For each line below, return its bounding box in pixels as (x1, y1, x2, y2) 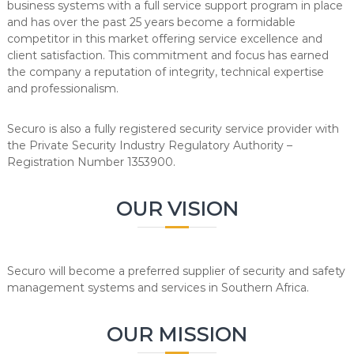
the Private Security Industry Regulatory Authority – (6, 138, 292, 153)
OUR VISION (115, 197, 239, 220)
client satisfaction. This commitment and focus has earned (6, 48, 329, 62)
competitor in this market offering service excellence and (6, 32, 322, 46)
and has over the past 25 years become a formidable (6, 15, 296, 29)
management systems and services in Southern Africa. (6, 281, 309, 295)
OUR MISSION (107, 322, 247, 346)
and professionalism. (6, 81, 119, 96)
